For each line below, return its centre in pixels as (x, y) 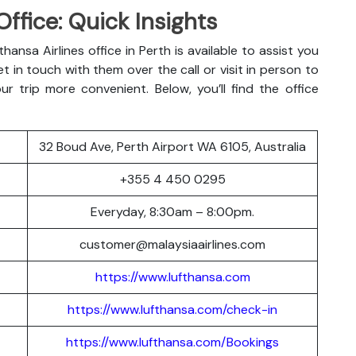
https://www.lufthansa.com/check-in (172, 309)
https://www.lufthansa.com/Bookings (172, 342)
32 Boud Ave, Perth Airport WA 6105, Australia (172, 146)
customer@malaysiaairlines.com (172, 244)
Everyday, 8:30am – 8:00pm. (172, 211)
